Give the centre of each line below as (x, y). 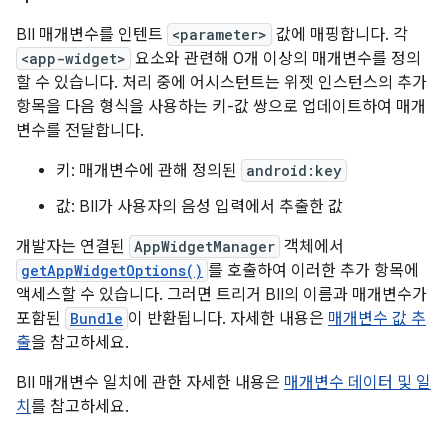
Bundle (96, 318)
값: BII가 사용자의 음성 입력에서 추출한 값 (199, 207)
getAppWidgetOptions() (112, 270)
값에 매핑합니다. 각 (340, 35)
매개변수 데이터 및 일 (357, 383)
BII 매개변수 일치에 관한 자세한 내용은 (150, 383)
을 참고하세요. (80, 343)
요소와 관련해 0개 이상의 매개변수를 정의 (276, 59)
